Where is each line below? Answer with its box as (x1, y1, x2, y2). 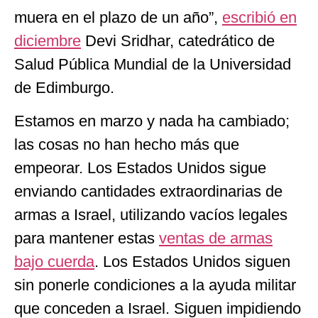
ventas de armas (159, 229, 273, 248)
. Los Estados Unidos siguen (94, 253, 290, 271)
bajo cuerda (14, 253, 94, 271)
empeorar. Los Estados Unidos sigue (14, 159, 266, 177)
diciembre (14, 31, 81, 50)
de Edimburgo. (14, 78, 114, 97)
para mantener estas (14, 229, 159, 248)
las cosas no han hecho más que (14, 136, 239, 154)
